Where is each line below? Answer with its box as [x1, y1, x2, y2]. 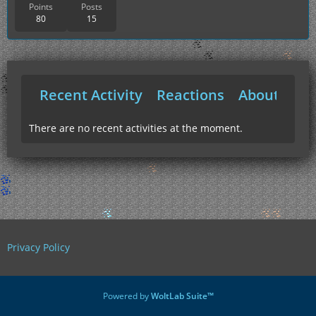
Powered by [102, 290, 151, 302]
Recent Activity [39, 85, 142, 104]
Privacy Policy [7, 241, 70, 254]
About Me [238, 85, 304, 104]
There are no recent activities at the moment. [29, 121, 243, 135]
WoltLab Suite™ [150, 290, 214, 302]
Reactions [157, 85, 224, 104]
